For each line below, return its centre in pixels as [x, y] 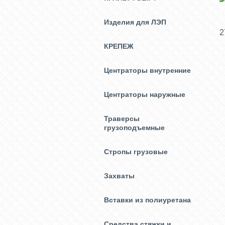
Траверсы [122, 119]
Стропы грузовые [136, 152]
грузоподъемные [134, 128]
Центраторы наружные [145, 94]
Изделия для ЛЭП [135, 22]
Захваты [119, 176]
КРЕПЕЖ [119, 46]
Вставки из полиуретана [147, 200]
